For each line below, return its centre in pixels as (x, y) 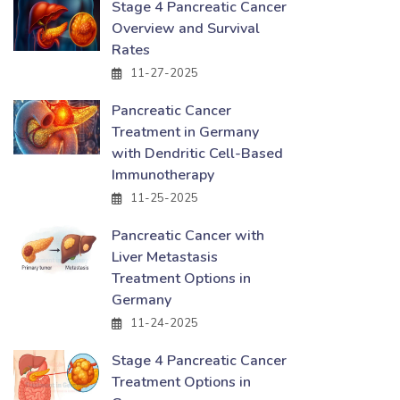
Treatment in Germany (185, 132)
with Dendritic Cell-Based (197, 154)
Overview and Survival (186, 29)
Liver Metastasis (165, 257)
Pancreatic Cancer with (188, 236)
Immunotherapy (163, 175)
